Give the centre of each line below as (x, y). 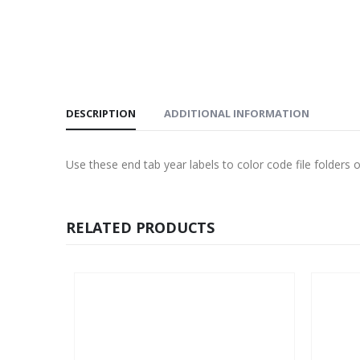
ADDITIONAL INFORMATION (237, 113)
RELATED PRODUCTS (141, 227)
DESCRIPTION (101, 113)
